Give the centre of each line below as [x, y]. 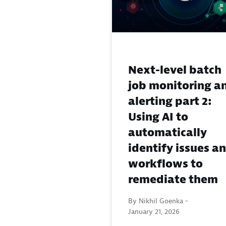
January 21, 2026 [154, 212]
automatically [167, 133]
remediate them [173, 180]
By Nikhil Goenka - [158, 201]
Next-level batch [175, 70]
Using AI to [158, 117]
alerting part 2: [170, 102]
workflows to [165, 164]
